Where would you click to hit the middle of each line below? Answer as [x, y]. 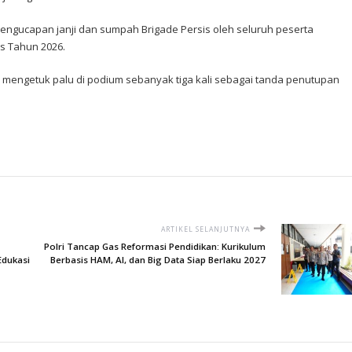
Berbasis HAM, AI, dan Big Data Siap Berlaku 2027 [158, 259]
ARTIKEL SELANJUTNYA [205, 229]
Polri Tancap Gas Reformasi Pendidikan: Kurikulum [154, 246]
